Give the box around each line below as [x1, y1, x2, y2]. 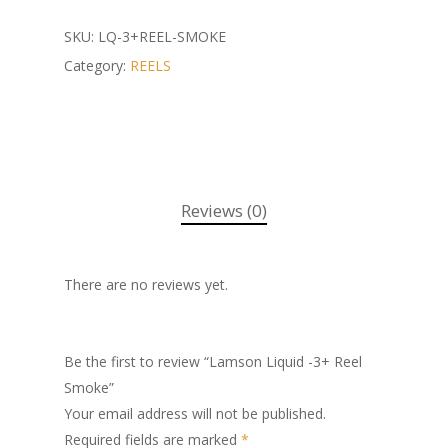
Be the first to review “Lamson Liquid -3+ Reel [64, 351, 362, 371]
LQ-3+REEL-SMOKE [98, 26, 226, 46]
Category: [64, 55, 130, 75]
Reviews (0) [181, 198, 267, 222]
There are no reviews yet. [64, 274, 228, 294]
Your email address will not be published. [64, 403, 326, 423]
